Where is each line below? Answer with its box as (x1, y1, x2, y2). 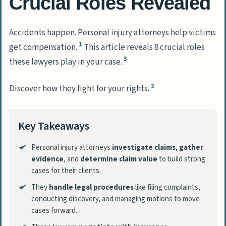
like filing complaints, (133, 182, 200, 193)
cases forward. (31, 205, 77, 216)
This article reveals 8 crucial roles (82, 41, 205, 53)
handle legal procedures (48, 182, 134, 193)
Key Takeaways (18, 118, 89, 134)
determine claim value (80, 153, 157, 164)
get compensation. (9, 41, 79, 53)
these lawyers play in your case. (9, 55, 124, 68)
